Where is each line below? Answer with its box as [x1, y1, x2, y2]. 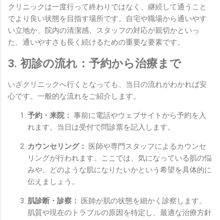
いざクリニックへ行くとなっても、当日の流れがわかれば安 [8, 80, 207, 89]
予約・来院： [27, 110, 72, 120]
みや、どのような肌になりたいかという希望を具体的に [27, 165, 212, 174]
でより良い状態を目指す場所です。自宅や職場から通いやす [8, 14, 207, 24]
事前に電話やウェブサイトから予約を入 [72, 110, 206, 120]
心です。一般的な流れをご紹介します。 [8, 91, 140, 101]
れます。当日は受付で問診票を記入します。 [27, 122, 175, 132]
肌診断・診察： [27, 196, 79, 205]
